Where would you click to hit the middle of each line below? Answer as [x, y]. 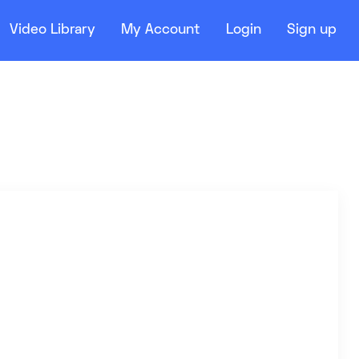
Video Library [52, 30]
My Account [161, 30]
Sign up [312, 30]
